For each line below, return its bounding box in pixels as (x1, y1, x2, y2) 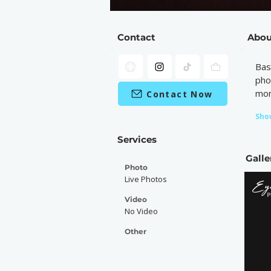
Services (117, 134, 157, 145)
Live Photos (125, 174, 167, 184)
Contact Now (146, 88, 213, 100)
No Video (125, 206, 158, 217)
